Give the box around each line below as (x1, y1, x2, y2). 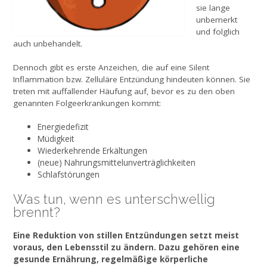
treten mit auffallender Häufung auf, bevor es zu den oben (13, 85, 235, 97)
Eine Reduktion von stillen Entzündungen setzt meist (13, 229, 239, 241)
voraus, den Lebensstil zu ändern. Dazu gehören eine (13, 241, 240, 253)
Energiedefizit (37, 121, 89, 133)
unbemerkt (196, 14, 238, 25)
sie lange (196, 2, 231, 13)
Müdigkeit (37, 133, 74, 145)
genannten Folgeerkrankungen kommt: (13, 97, 161, 108)
